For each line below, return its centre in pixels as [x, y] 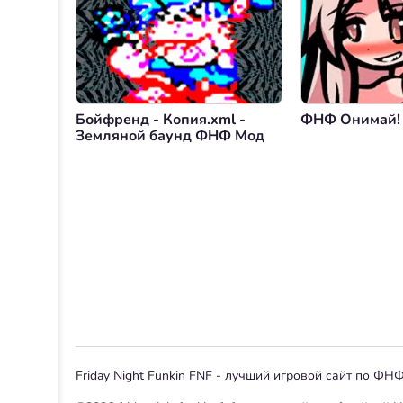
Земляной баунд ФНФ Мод [170, 136]
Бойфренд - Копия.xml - [161, 120]
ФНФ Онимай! [350, 120]
